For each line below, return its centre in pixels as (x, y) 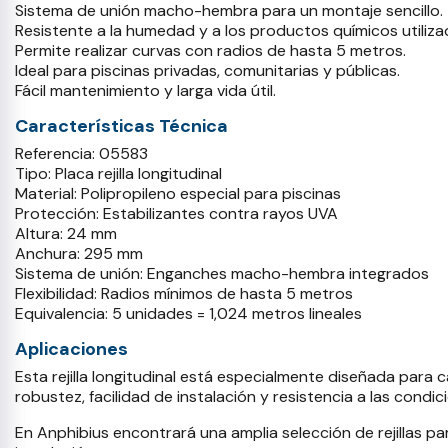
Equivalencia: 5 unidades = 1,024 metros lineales (188, 313)
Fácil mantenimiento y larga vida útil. (145, 90)
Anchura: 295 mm (79, 253)
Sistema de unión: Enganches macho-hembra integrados (222, 273)
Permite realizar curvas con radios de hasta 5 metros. (210, 50)
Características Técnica (121, 126)
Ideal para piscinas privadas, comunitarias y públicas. (207, 70)
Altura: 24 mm (66, 233)
